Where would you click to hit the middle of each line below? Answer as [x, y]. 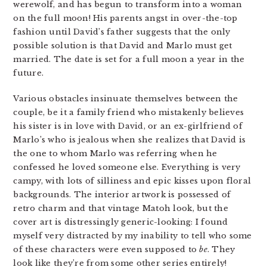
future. [29, 73]
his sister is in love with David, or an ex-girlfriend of [128, 126]
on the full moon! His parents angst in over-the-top [125, 18]
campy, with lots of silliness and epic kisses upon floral [132, 181]
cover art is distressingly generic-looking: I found [121, 222]
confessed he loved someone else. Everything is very [127, 167]
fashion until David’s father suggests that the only [122, 32]
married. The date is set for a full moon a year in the [129, 59]
